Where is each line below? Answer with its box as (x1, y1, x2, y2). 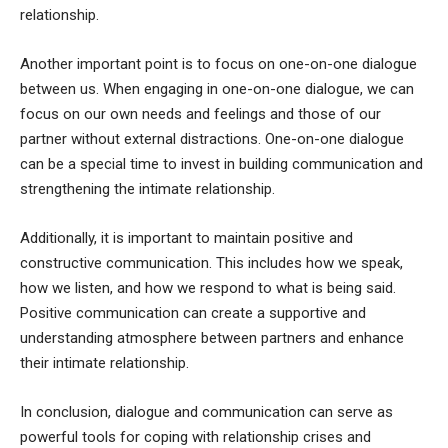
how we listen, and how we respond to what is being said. (20, 279, 396, 298)
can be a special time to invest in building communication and (20, 155, 423, 174)
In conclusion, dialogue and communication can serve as (20, 403, 393, 422)
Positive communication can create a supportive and (20, 304, 366, 323)
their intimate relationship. (20, 354, 189, 373)
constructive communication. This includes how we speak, (20, 254, 403, 273)
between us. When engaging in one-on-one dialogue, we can (20, 80, 414, 99)
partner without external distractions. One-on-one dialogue (20, 130, 404, 149)
